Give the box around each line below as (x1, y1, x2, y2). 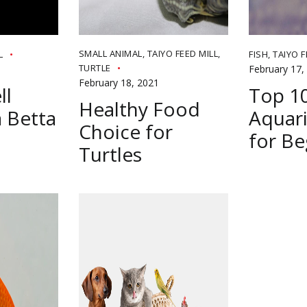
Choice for (78, 118, 173, 145)
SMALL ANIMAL (78, 47, 143, 60)
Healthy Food (78, 95, 200, 122)
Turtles (78, 140, 142, 167)
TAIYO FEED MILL (147, 47, 219, 60)
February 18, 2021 (78, 75, 159, 89)
